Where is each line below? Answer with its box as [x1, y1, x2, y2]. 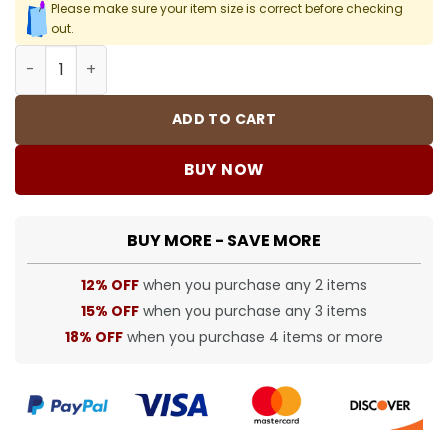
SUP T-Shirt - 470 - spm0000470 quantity [14, 44, 329, 65]
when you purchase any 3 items [139, 300, 367, 321]
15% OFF [81, 300, 139, 321]
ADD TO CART [171, 109, 277, 130]
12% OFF [81, 274, 139, 295]
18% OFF [65, 326, 123, 347]
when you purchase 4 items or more [123, 326, 383, 347]
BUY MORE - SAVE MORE [127, 228, 321, 252]
